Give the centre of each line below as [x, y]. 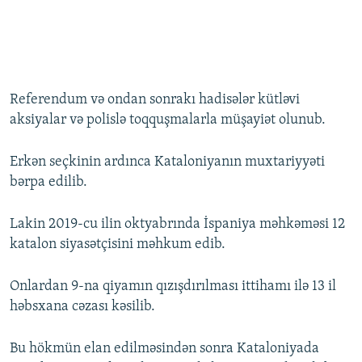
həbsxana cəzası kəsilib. [82, 306]
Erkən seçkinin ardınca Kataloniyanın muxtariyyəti [167, 162]
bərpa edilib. [48, 182]
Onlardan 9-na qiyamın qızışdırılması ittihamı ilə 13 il [173, 286]
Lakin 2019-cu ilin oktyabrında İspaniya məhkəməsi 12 [177, 224]
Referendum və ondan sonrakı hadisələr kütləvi [155, 99]
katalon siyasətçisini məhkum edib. [118, 244]
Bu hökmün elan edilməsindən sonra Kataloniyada [164, 348]
